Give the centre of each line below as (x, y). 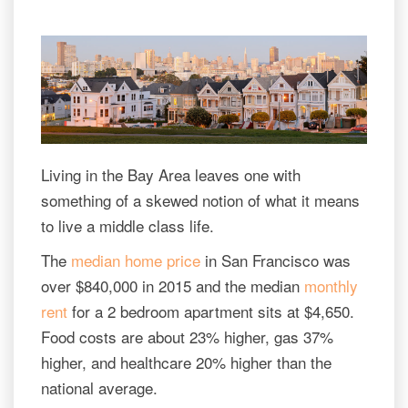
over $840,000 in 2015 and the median (173, 286)
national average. (99, 388)
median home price (136, 260)
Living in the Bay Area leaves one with (171, 175)
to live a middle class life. (127, 226)
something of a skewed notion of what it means (200, 200)
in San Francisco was (275, 260)
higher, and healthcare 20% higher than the (186, 362)
